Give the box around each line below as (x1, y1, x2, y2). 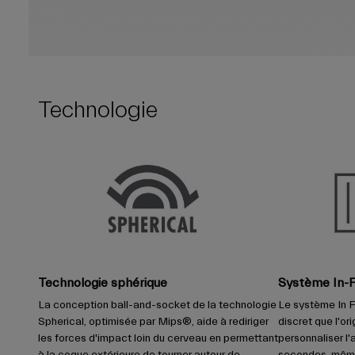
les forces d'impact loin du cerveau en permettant (38, 332, 278, 345)
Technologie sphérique (38, 276, 167, 291)
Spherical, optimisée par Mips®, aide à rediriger (38, 315, 269, 329)
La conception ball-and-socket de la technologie (38, 299, 277, 312)
